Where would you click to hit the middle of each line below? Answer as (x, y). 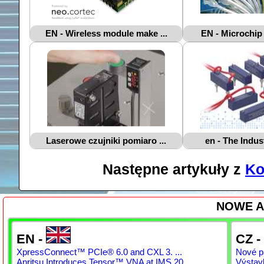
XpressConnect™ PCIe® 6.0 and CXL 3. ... (99, 252)
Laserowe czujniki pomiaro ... (106, 141)
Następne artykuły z (174, 169)
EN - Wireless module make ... (106, 34)
